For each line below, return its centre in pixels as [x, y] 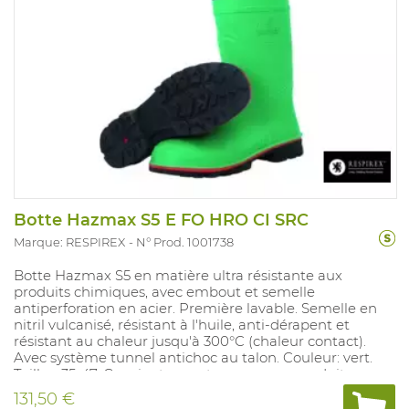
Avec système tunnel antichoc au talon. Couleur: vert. [193, 358]
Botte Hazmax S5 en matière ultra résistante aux [178, 276]
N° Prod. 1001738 [185, 242]
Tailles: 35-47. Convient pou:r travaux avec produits [183, 374]
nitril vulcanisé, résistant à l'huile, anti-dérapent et [182, 325]
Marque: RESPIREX [69, 242]
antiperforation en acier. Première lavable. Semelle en [195, 309]
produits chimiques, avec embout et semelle [164, 292]
